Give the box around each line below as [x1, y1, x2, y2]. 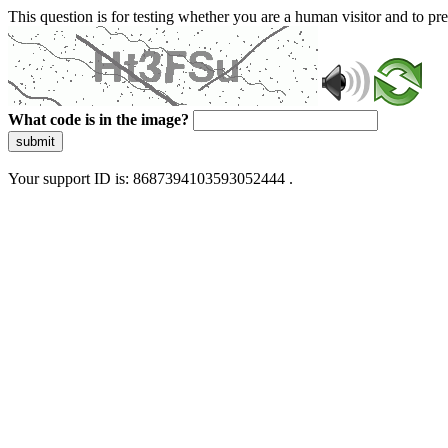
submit [16, 134, 55, 149]
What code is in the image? [8, 111, 189, 128]
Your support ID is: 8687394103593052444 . [8, 170, 293, 187]
